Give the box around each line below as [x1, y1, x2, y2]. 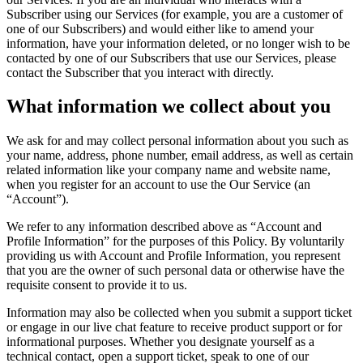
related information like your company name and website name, [6, 163, 331, 177]
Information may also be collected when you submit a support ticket [6, 305, 352, 320]
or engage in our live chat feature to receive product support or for [6, 320, 342, 335]
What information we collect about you [6, 96, 331, 117]
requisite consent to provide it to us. [6, 278, 187, 293]
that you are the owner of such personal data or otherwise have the [6, 263, 344, 278]
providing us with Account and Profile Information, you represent [6, 249, 340, 263]
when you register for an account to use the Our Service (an [6, 177, 310, 192]
